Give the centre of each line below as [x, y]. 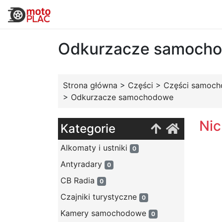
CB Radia [79, 180]
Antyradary [83, 164]
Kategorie [88, 129]
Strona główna [90, 85]
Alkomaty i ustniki [95, 148]
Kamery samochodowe [105, 213]
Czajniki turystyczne [100, 197]
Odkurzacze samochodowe [122, 97]
